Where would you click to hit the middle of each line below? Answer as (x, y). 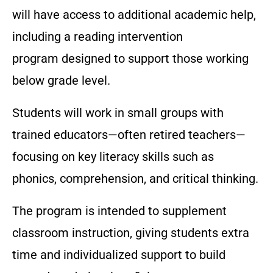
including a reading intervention (97, 37)
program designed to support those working (130, 59)
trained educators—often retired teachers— (129, 135)
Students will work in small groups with (118, 113)
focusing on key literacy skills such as (113, 157)
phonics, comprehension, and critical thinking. (135, 179)
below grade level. (61, 81)
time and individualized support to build (119, 255)
